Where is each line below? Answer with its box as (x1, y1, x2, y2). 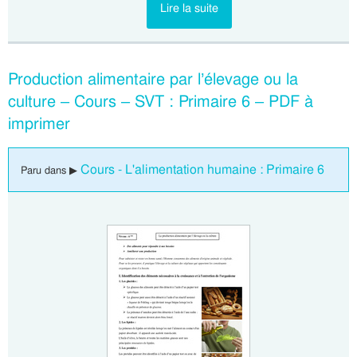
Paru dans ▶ (21, 163, 80, 177)
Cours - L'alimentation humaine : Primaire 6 (80, 161, 324, 178)
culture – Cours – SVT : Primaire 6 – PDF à (8, 91, 313, 112)
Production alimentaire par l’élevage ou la (8, 69, 298, 89)
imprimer (8, 113, 70, 134)
